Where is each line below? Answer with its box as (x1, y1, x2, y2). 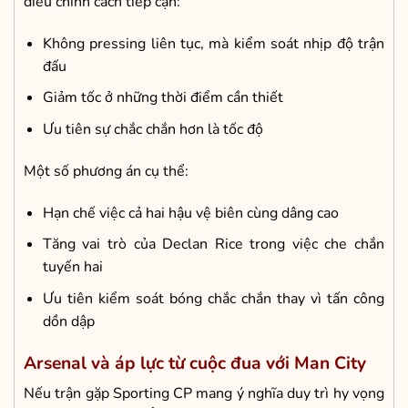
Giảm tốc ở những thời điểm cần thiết (42, 87, 283, 108)
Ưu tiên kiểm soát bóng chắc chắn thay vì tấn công (42, 288, 384, 309)
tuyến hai (42, 257, 103, 278)
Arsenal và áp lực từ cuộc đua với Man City (24, 351, 366, 375)
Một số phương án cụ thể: (24, 160, 189, 181)
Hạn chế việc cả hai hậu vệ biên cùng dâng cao (42, 202, 339, 223)
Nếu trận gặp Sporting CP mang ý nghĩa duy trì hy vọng (24, 383, 384, 404)
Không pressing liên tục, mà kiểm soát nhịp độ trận (42, 33, 384, 54)
